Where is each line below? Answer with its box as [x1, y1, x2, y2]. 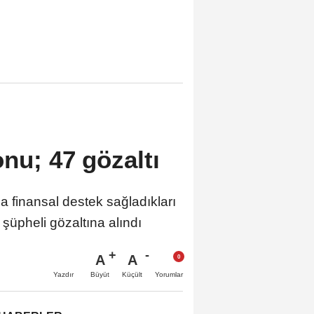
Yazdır [53, 271, 74, 279]
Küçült [122, 271, 142, 279]
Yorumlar [155, 271, 183, 279]
